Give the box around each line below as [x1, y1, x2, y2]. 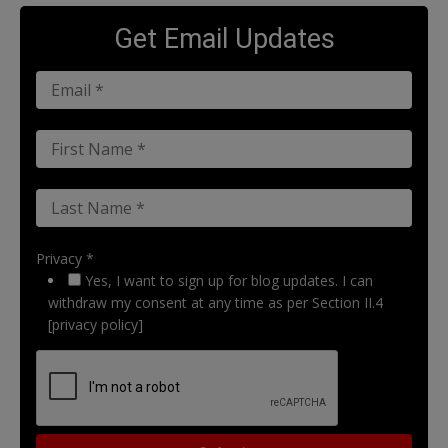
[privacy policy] [48, 315, 143, 335]
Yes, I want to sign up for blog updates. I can [85, 271, 373, 291]
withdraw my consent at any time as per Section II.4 [48, 293, 383, 313]
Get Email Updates [113, 23, 335, 56]
